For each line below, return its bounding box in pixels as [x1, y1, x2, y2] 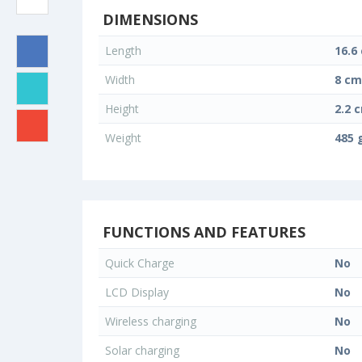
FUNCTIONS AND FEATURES [99, 222, 305, 242]
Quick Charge [105, 255, 178, 271]
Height [105, 101, 142, 117]
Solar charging [105, 343, 183, 359]
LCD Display [105, 284, 172, 301]
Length [105, 43, 145, 59]
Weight [105, 130, 145, 146]
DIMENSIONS [99, 10, 198, 30]
